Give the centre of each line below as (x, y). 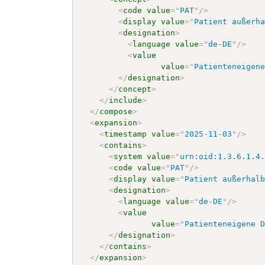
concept (135, 89)
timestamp (126, 134)
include (126, 100)
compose (116, 111)
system (128, 156)
